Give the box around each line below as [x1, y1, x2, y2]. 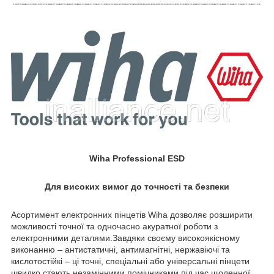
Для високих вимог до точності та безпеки [45, 181, 229, 191]
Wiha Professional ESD [89, 153, 185, 163]
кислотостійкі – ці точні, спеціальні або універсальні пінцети [11, 256, 250, 266]
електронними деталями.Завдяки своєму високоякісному [11, 232, 240, 243]
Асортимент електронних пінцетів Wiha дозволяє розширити [11, 209, 253, 220]
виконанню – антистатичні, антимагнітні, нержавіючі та [11, 244, 230, 254]
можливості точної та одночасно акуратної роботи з [11, 221, 218, 231]
